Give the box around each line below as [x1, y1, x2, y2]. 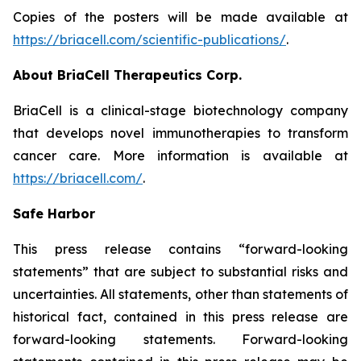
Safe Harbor [13, 205, 95, 222]
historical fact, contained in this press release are [13, 309, 348, 325]
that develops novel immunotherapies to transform [13, 125, 348, 141]
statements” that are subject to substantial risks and [13, 263, 348, 280]
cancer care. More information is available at [13, 147, 348, 164]
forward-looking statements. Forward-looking [13, 331, 348, 347]
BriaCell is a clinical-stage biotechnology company [13, 102, 348, 118]
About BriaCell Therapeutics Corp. [13, 67, 242, 83]
